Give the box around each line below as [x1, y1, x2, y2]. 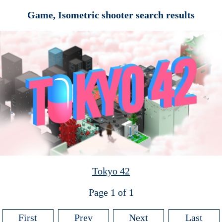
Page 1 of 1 [88, 187, 134, 198]
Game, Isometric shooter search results [27, 9, 195, 20]
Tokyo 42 [92, 166, 130, 176]
